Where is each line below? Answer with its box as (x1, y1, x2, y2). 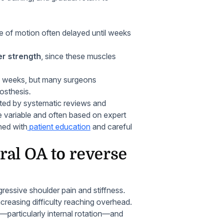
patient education (27, 122, 90, 131)
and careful (90, 122, 132, 131)
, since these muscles (41, 51, 116, 61)
